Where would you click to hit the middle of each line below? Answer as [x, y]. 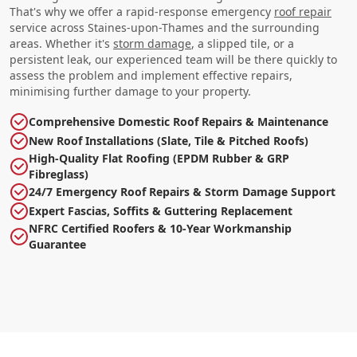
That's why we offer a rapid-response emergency [142, 11]
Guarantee [57, 244]
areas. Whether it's [61, 43]
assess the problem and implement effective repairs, [151, 75]
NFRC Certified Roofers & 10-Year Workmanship [160, 228]
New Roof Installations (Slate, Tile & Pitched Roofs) [169, 140]
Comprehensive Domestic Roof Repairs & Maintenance [178, 121]
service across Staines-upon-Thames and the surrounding [165, 27]
